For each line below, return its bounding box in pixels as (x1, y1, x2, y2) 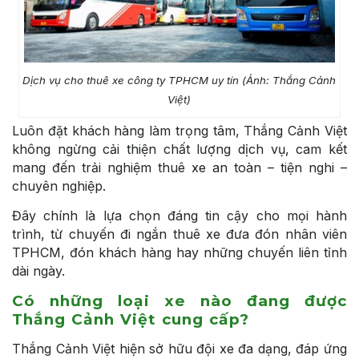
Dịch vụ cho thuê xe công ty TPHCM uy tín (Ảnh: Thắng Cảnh (22, 73, 337, 87)
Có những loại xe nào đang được (12, 291, 347, 310)
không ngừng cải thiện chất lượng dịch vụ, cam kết (12, 140, 347, 157)
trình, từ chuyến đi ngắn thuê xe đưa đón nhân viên (12, 225, 347, 242)
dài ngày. (12, 262, 65, 279)
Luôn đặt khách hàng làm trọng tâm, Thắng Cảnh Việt (12, 122, 347, 139)
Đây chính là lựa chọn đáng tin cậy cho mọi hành (12, 207, 347, 224)
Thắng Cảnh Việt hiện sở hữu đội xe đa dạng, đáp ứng (12, 340, 347, 357)
